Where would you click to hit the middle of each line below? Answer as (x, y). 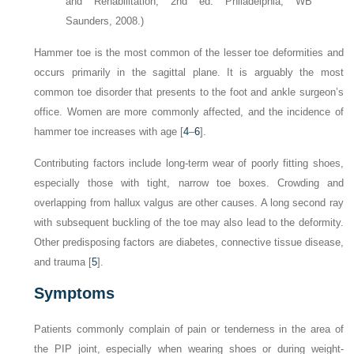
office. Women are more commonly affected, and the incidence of (189, 112)
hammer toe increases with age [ (109, 132)
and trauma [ (63, 262)
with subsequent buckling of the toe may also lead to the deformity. (189, 223)
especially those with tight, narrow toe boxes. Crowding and (189, 183)
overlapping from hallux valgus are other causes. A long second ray (189, 203)
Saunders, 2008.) (105, 21)
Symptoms (75, 294)
